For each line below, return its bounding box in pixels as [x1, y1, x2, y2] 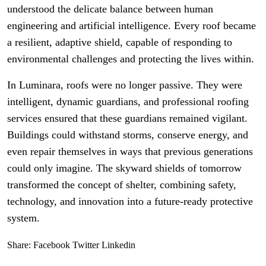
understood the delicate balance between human [7, 3, 213, 15]
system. [7, 212, 40, 224]
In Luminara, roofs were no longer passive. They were [7, 79, 242, 91]
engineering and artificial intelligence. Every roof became [7, 20, 256, 31]
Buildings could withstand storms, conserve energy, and [7, 129, 248, 141]
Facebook [33, 240, 70, 250]
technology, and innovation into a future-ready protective [7, 195, 253, 207]
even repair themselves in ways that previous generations [7, 145, 253, 157]
